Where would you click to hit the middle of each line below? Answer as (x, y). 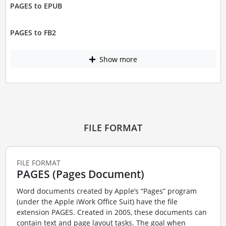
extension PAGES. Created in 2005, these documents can (111, 212)
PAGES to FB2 (33, 33)
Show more (117, 59)
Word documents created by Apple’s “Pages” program (106, 191)
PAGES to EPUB (36, 6)
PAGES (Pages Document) (80, 174)
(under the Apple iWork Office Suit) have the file (97, 202)
